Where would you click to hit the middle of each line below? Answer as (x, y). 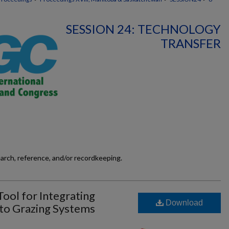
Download (183, 203)
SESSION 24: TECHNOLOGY (143, 29)
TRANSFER (191, 43)
